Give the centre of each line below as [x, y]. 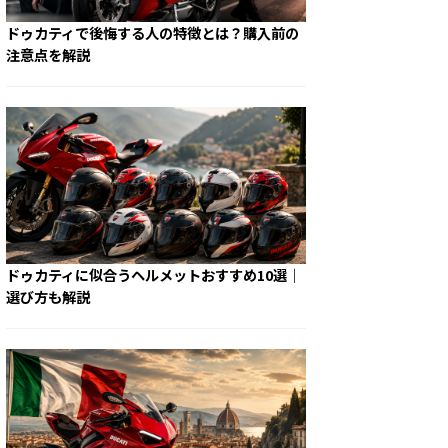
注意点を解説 [48, 54]
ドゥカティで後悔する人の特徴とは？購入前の [152, 32]
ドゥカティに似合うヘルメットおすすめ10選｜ [153, 275]
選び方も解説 [48, 297]
